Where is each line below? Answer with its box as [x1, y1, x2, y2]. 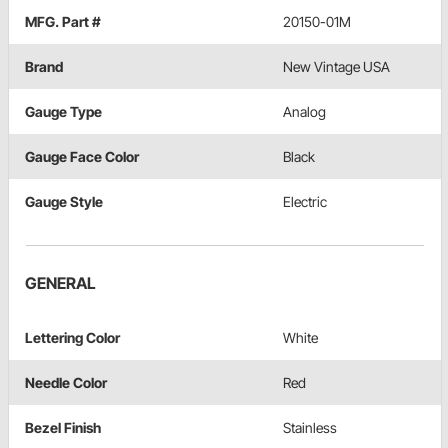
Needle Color [25, 374, 107, 392]
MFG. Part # [25, 13, 101, 31]
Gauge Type [25, 103, 102, 121]
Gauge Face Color [25, 148, 139, 166]
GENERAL [25, 273, 96, 294]
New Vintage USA [283, 58, 390, 76]
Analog [283, 103, 326, 121]
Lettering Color [25, 329, 120, 347]
